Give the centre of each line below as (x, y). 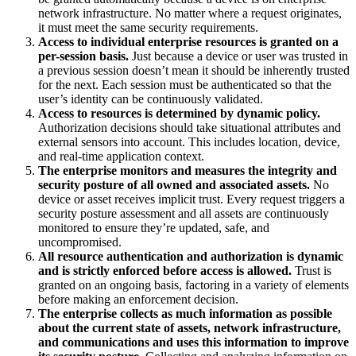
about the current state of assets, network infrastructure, (190, 328)
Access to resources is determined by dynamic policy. (179, 114)
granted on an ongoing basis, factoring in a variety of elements (193, 285)
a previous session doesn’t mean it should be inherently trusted (194, 71)
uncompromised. (80, 242)
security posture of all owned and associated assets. (174, 185)
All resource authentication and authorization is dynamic (191, 257)
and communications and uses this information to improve (193, 342)
